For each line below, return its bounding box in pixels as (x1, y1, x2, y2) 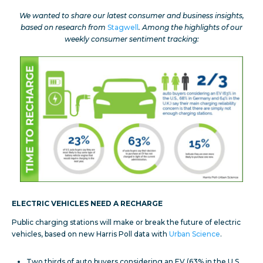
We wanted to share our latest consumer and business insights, (19, 11, 244, 20)
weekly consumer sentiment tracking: (64, 35, 199, 43)
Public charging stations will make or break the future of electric (12, 218, 241, 227)
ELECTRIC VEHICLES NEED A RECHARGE (12, 199, 163, 208)
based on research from (21, 23, 107, 32)
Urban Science (169, 230, 220, 239)
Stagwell (107, 23, 139, 32)
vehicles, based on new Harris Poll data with (12, 230, 169, 239)
